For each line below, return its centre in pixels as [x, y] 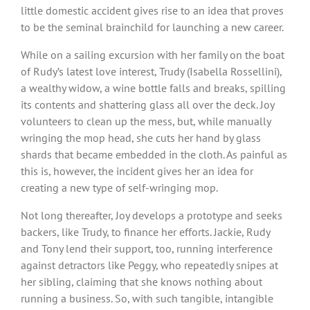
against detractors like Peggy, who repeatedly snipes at [149, 265]
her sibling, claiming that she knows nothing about [142, 281]
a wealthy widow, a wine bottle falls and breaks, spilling [153, 88]
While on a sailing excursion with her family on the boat [153, 54]
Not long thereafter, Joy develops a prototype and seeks [152, 215]
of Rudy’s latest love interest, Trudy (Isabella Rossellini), [151, 71]
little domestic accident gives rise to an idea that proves [152, 10]
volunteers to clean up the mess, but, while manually [146, 121]
